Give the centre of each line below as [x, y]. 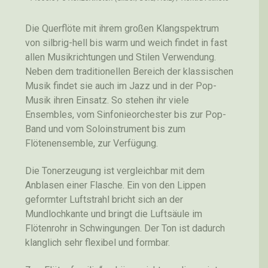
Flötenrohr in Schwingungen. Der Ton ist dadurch [125, 228]
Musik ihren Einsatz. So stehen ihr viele [107, 100]
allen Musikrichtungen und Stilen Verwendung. [121, 57]
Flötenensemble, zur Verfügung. [92, 143]
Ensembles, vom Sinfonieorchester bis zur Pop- [126, 114]
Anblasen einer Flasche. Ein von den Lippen [115, 185]
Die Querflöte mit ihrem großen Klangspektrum [122, 28]
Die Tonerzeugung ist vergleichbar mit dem [115, 170]
